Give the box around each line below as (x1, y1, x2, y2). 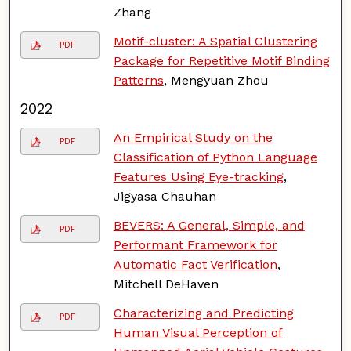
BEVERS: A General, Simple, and (113, 217, 305, 233)
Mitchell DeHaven (113, 276, 219, 291)
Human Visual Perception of (113, 324, 283, 340)
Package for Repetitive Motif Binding (113, 52, 330, 68)
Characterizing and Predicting (113, 305, 294, 320)
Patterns (113, 72, 164, 88)
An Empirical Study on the (113, 129, 273, 145)
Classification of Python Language (113, 149, 317, 165)
